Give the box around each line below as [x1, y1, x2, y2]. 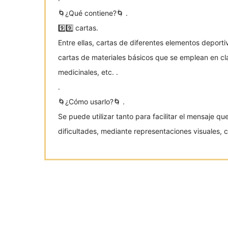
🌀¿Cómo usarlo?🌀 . [58, 97, 125, 106]
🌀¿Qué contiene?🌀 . [58, 9, 128, 18]
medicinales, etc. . [58, 68, 118, 77]
